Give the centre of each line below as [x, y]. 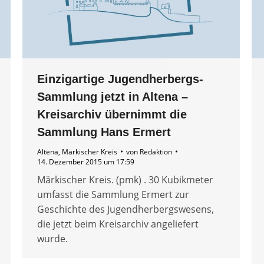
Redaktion [156, 151]
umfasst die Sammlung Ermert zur [113, 194]
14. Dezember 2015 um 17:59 [86, 161]
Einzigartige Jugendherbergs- [120, 79]
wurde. [52, 238]
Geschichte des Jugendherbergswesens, [126, 209]
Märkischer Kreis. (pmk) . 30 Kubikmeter [125, 179]
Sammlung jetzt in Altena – [113, 96]
